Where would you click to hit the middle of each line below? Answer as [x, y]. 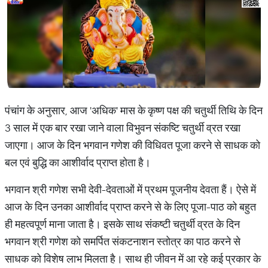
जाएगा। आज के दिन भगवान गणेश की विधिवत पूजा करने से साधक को [133, 145]
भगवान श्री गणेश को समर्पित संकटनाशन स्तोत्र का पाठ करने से [123, 241]
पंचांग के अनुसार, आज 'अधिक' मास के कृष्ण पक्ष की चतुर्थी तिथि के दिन [134, 110]
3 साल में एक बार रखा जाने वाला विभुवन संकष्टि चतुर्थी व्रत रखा [123, 128]
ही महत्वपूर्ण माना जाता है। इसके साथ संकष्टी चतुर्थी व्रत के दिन [122, 224]
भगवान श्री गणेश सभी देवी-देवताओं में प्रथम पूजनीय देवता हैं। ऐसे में [130, 189]
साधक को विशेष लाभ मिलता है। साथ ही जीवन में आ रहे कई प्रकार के [133, 259]
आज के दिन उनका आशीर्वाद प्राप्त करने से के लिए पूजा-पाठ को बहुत [130, 207]
